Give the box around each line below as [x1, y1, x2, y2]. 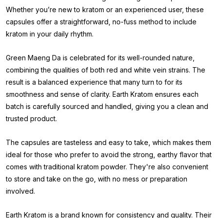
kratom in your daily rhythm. [6, 30, 93, 38]
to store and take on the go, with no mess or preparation [6, 175, 187, 183]
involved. [6, 187, 35, 195]
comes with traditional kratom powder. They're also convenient [6, 163, 208, 171]
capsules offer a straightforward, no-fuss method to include [6, 18, 197, 26]
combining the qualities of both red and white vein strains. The [6, 66, 205, 74]
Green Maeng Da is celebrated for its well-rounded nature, [6, 54, 195, 62]
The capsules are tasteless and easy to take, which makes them [6, 138, 211, 146]
